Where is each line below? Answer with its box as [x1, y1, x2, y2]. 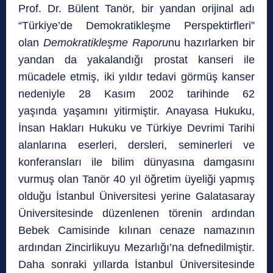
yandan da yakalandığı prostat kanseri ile [18, 54, 255, 66]
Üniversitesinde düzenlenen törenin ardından [18, 207, 255, 220]
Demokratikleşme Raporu [43, 37, 168, 49]
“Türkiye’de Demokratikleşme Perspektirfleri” [18, 19, 255, 32]
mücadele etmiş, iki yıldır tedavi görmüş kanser [18, 71, 255, 83]
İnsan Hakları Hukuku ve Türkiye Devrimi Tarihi [18, 122, 255, 135]
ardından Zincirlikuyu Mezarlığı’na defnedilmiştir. [18, 241, 255, 254]
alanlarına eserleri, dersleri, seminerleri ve [18, 139, 255, 152]
